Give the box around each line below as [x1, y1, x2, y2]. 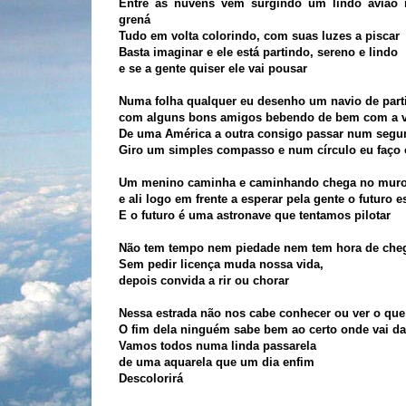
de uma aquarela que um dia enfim [118, 355, 314, 369]
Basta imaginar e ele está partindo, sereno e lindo [118, 45, 398, 59]
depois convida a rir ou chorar [118, 274, 289, 287]
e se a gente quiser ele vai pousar [118, 62, 307, 75]
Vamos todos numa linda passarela [118, 339, 316, 353]
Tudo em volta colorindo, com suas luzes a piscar [118, 29, 400, 43]
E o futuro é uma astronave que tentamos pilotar [118, 208, 391, 222]
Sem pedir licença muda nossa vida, [118, 257, 324, 271]
